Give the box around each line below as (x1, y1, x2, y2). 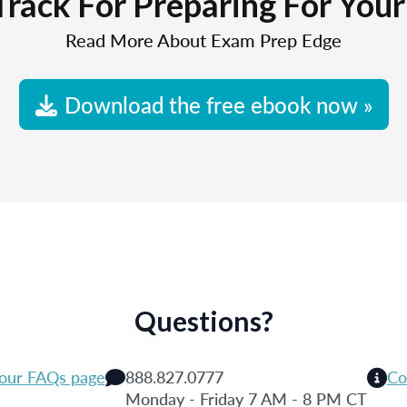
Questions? (134, 304, 273, 337)
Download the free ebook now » (64, 89, 372, 120)
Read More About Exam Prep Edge (65, 27, 342, 53)
